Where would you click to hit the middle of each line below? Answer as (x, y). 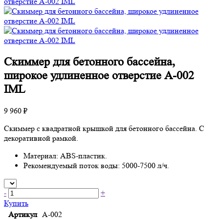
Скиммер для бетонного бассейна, (89, 62)
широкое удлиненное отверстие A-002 (99, 75)
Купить (16, 203)
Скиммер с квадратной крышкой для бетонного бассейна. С (104, 128)
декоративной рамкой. (41, 138)
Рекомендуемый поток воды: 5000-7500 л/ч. (96, 165)
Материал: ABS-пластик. (65, 155)
